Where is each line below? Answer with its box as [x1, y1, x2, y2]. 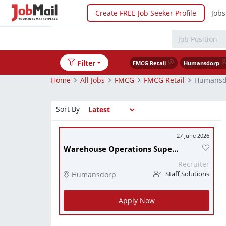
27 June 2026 [177, 132, 209, 139]
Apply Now [118, 196, 155, 205]
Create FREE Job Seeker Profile [95, 8, 196, 18]
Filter [77, 58, 95, 68]
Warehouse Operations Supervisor [172, 144, 179, 154]
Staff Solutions [164, 169, 209, 178]
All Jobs [80, 75, 105, 85]
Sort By [56, 104, 80, 114]
